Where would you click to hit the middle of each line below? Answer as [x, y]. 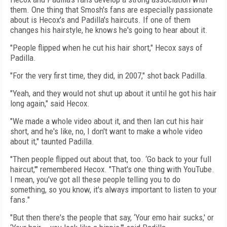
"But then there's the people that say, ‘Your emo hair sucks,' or [112, 217]
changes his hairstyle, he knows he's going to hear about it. [109, 30]
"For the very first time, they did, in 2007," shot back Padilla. [109, 75]
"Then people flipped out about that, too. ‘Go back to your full [111, 159]
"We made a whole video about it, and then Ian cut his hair [107, 121]
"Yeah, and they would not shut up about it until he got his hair [113, 93]
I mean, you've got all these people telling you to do [95, 179]
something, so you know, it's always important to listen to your [113, 190]
